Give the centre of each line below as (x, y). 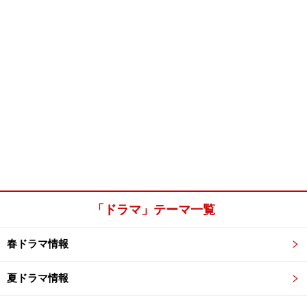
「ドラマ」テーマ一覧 (153, 209)
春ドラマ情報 (38, 244)
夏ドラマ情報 (38, 278)
